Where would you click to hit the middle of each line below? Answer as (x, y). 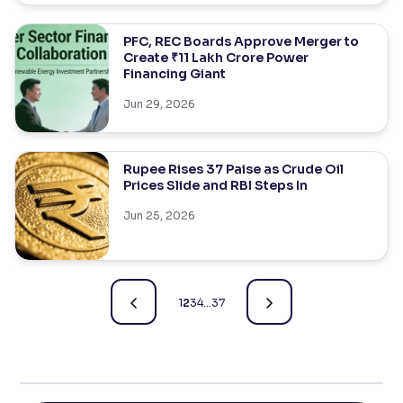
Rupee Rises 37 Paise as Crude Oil (233, 169)
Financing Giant (174, 74)
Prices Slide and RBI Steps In (215, 185)
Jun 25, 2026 (159, 215)
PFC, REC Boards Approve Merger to (241, 41)
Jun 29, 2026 (159, 104)
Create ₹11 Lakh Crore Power (215, 58)
